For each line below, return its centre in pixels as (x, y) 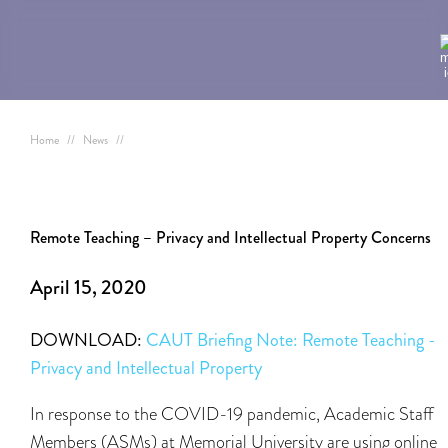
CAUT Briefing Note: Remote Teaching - (290, 340)
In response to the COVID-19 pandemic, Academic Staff (231, 413)
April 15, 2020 (88, 287)
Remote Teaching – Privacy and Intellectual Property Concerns (230, 237)
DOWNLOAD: (88, 340)
